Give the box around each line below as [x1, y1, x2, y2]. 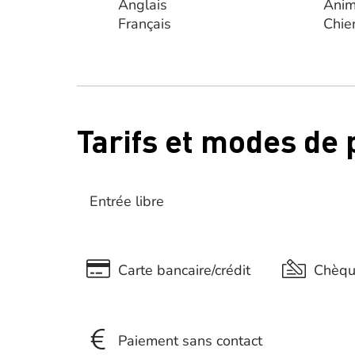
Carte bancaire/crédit [118, 260, 250, 280]
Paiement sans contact [118, 330, 262, 350]
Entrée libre [90, 192, 164, 211]
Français [118, 14, 171, 33]
